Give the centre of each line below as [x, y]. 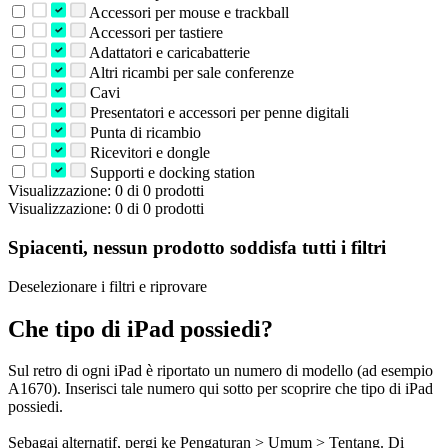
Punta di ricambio [143, 133]
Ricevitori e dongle [147, 153]
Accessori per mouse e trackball [187, 13]
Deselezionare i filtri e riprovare [107, 286]
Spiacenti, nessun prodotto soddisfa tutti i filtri [197, 247]
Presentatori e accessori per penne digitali [217, 113]
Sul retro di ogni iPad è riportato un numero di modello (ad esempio [220, 371]
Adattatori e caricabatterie [167, 53]
